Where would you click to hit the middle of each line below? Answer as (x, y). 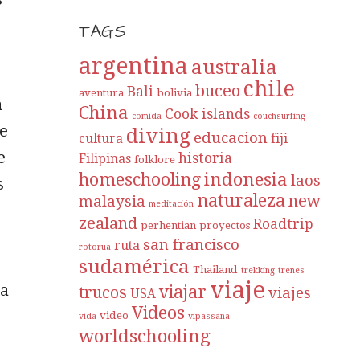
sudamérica (135, 267)
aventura (102, 93)
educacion (231, 138)
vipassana (209, 317)
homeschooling (140, 180)
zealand (108, 224)
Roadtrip (284, 225)
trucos (103, 293)
